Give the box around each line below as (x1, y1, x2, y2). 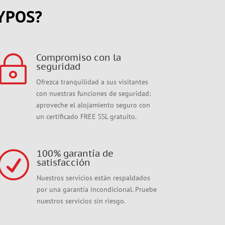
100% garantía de (37, 148, 114, 160)
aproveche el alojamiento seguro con (36, 100, 151, 109)
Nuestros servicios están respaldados (37, 173, 151, 183)
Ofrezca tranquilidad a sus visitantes (36, 77, 149, 86)
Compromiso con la (36, 51, 122, 63)
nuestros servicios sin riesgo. (37, 196, 126, 206)
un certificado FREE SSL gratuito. (36, 111, 137, 121)
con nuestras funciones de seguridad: (36, 88, 151, 98)
